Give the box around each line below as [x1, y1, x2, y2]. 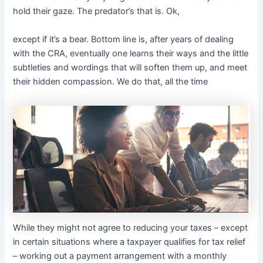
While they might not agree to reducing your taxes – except [13, 222, 248, 234]
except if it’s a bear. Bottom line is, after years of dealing [13, 33, 234, 45]
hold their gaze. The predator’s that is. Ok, [13, 5, 180, 16]
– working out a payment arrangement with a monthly [13, 251, 227, 262]
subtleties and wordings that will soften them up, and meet [13, 62, 248, 73]
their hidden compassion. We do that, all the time [13, 76, 208, 87]
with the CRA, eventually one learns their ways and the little [13, 48, 249, 59]
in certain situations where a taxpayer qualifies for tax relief [13, 237, 246, 248]
